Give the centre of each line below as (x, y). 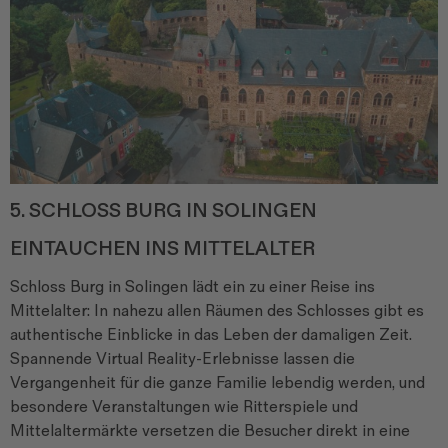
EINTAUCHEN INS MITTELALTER (162, 249)
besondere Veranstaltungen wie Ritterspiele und (184, 408)
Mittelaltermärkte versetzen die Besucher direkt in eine (210, 432)
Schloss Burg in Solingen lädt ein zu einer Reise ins (192, 288)
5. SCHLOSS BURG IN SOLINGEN (163, 211)
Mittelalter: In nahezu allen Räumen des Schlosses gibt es (217, 312)
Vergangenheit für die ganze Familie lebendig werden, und (217, 384)
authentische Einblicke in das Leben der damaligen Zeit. (211, 336)
